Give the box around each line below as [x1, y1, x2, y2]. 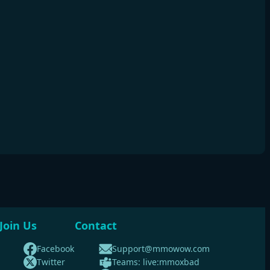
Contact [75, 218, 117, 233]
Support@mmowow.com [112, 242, 210, 254]
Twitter [37, 256, 65, 268]
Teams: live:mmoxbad [112, 256, 199, 268]
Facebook [37, 242, 74, 254]
